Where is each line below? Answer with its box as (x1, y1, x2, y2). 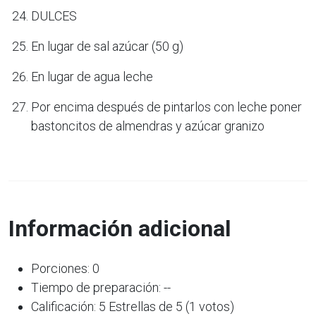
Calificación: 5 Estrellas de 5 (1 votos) (31, 298, 234, 314)
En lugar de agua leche (31, 68, 153, 84)
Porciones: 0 (31, 260, 99, 276)
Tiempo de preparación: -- (31, 279, 171, 295)
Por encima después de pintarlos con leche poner (31, 99, 302, 114)
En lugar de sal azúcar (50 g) (31, 38, 183, 54)
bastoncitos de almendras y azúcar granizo (31, 118, 265, 133)
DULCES (31, 8, 77, 23)
